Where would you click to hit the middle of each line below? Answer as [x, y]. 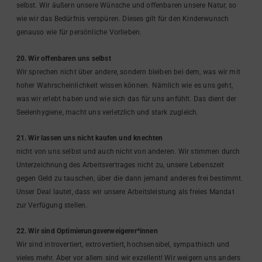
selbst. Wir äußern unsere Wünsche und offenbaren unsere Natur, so [126, 6]
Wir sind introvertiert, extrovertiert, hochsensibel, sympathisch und [123, 245]
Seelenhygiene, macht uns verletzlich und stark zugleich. [107, 112]
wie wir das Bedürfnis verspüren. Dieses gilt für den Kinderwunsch [123, 19]
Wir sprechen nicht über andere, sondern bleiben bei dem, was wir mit [128, 72]
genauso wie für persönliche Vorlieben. [79, 32]
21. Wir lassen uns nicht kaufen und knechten [89, 138]
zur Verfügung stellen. [52, 205]
